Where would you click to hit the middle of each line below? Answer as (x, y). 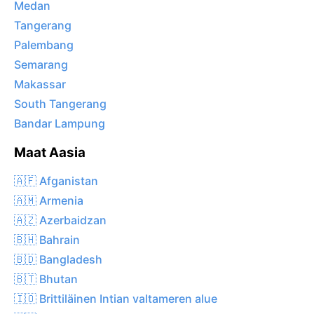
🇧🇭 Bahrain (47, 239)
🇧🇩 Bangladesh (58, 259)
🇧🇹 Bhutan (46, 279)
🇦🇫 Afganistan (56, 180)
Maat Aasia (50, 153)
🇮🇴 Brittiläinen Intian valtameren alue (116, 298)
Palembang (44, 45)
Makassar (40, 84)
